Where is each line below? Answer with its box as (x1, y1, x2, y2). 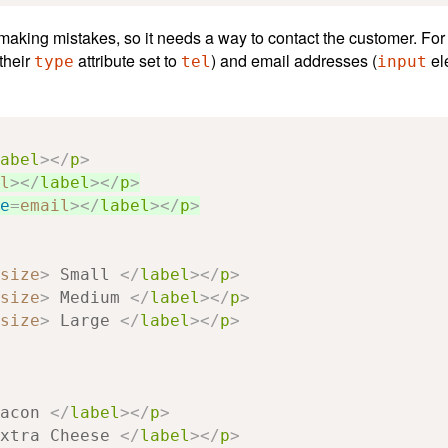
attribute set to (74, 48, 181, 72)
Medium (50, 287, 130, 307)
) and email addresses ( (211, 48, 377, 72)
